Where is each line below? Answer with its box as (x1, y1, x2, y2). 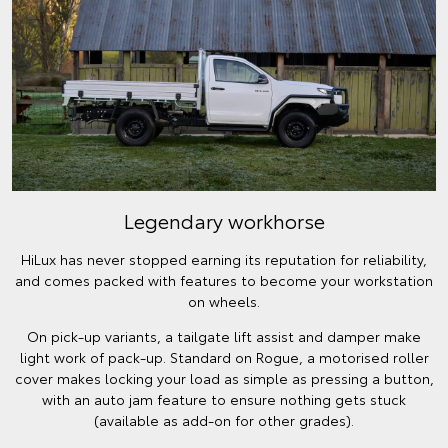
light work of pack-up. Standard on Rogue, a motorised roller (19, 347, 429, 368)
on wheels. (188, 291, 260, 312)
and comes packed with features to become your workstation (15, 270, 433, 291)
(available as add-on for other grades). (94, 410, 354, 431)
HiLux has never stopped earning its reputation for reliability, (21, 249, 427, 270)
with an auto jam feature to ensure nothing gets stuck (42, 389, 406, 410)
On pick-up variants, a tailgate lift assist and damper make (27, 326, 421, 347)
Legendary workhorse (123, 206, 325, 235)
